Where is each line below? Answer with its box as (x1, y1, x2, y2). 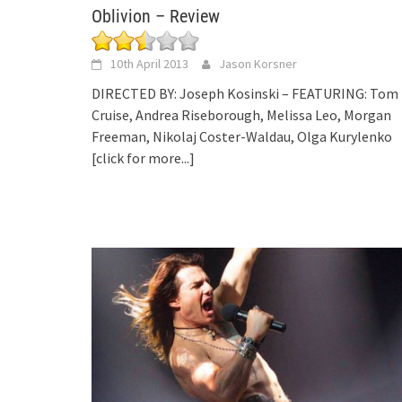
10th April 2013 (110, 55, 188, 72)
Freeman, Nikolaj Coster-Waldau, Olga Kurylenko (92, 127, 392, 145)
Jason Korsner (219, 55, 297, 72)
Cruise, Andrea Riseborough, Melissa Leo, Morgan (92, 105, 391, 124)
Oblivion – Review (92, 4, 220, 27)
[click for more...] (92, 148, 195, 167)
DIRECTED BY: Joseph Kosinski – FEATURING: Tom (92, 83, 398, 102)
